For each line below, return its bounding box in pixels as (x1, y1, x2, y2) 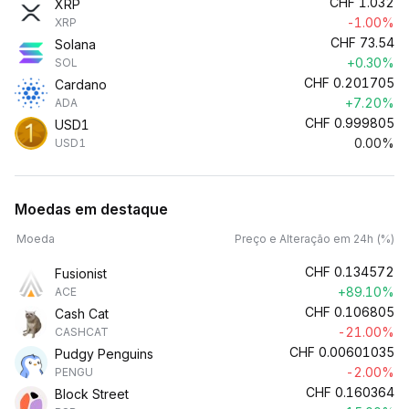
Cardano (55, 77, 107, 92)
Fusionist (55, 266, 107, 281)
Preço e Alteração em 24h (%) (235, 232, 394, 246)
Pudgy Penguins (55, 346, 153, 362)
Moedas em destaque (15, 200, 168, 218)
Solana (55, 37, 96, 52)
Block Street (55, 386, 129, 402)
